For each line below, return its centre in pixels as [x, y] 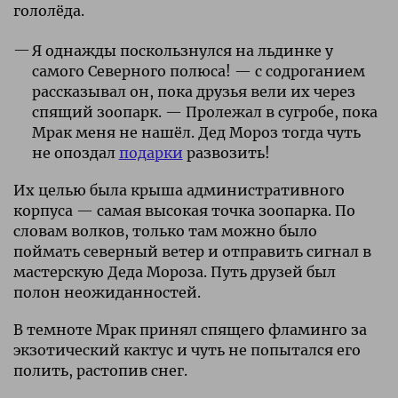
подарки [151, 152]
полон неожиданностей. [107, 292]
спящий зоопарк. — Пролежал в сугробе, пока [204, 111]
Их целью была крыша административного [179, 190]
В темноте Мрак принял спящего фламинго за [190, 329]
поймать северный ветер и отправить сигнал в [192, 251]
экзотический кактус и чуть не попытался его [187, 350]
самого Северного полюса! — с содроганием [198, 71]
